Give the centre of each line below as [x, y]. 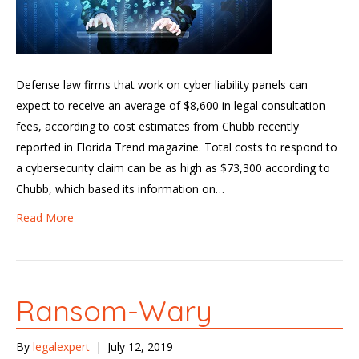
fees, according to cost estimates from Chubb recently [157, 126]
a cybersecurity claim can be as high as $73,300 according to [173, 167]
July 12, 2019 [140, 346]
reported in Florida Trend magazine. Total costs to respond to [177, 147]
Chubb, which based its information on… [120, 188]
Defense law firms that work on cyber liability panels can [162, 84]
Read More [45, 217]
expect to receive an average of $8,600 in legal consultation [171, 105]
